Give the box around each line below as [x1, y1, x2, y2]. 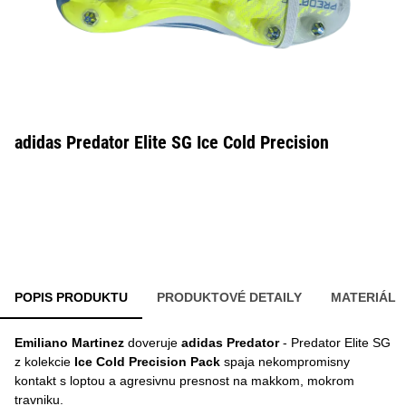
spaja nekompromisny [220, 354, 350, 369]
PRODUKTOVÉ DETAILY [157, 290, 302, 304]
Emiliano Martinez [14, 335, 124, 350]
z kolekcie [14, 354, 74, 369]
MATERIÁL [331, 290, 396, 304]
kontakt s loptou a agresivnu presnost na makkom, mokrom [14, 373, 354, 388]
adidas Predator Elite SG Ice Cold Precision [14, 131, 329, 153]
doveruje [124, 335, 181, 350]
